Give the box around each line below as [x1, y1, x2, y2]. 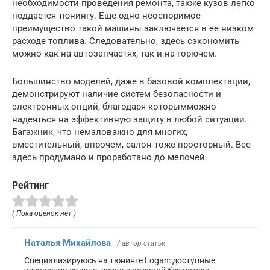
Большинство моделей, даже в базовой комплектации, [12, 75, 250, 87]
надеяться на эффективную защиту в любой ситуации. [12, 113, 247, 125]
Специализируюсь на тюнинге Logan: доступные [24, 256, 215, 266]
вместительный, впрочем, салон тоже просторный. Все [12, 139, 251, 150]
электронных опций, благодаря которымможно [12, 101, 216, 112]
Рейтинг [12, 179, 49, 191]
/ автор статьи [117, 239, 166, 248]
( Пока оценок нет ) [12, 209, 76, 218]
